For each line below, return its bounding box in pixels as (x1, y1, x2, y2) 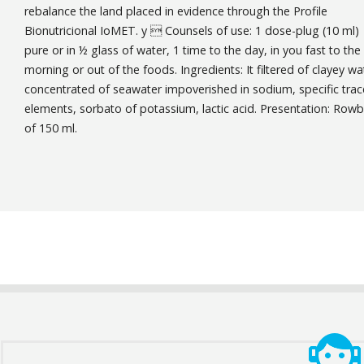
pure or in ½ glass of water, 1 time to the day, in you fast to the (24, 42, 361, 58)
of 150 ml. (24, 120, 77, 136)
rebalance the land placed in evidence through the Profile (24, 3, 327, 19)
